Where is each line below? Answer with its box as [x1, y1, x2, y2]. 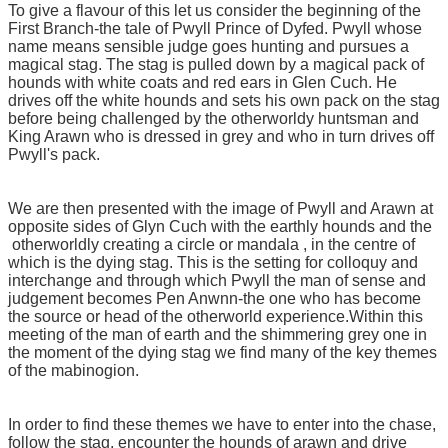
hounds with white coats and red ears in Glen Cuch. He [8, 73, 397, 91]
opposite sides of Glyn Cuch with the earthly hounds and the [8, 217, 432, 235]
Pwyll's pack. [8, 145, 100, 163]
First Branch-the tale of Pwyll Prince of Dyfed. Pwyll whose [8, 19, 422, 37]
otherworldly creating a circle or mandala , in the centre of [8, 235, 415, 253]
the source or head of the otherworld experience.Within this [8, 307, 423, 325]
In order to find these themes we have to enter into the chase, [8, 415, 436, 433]
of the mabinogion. [8, 361, 143, 379]
